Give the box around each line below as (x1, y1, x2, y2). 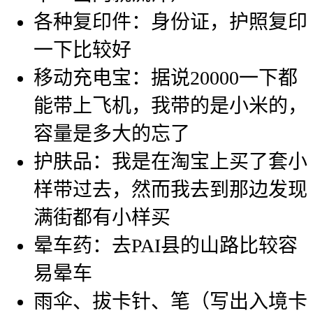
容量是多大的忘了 (34, 123, 190, 145)
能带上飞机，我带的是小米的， (34, 95, 307, 117)
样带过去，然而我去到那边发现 (34, 179, 307, 201)
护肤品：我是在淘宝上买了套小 (34, 151, 307, 173)
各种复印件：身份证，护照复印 (34, 11, 307, 34)
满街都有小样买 (34, 207, 170, 229)
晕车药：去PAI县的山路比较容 (34, 235, 298, 257)
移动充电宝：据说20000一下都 (34, 67, 298, 89)
